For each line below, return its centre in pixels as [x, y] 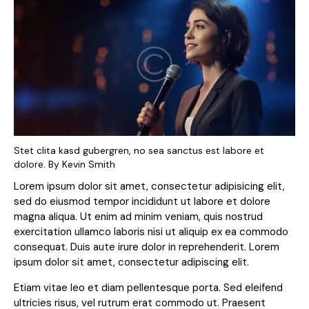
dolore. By [38, 165]
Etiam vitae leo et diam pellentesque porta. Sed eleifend [148, 288]
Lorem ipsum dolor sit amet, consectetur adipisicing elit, [149, 187]
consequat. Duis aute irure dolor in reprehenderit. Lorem [147, 247]
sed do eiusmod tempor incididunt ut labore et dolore [142, 202]
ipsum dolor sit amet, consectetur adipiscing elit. [131, 262]
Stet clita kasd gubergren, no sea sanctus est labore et [139, 151]
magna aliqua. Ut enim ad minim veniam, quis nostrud [138, 217]
